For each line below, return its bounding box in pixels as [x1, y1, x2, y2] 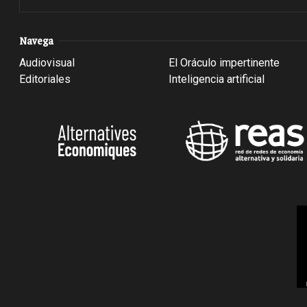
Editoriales [19, 73, 71, 86]
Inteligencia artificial [169, 73, 265, 86]
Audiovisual [19, 56, 75, 70]
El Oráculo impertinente [169, 56, 280, 70]
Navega [19, 34, 53, 47]
